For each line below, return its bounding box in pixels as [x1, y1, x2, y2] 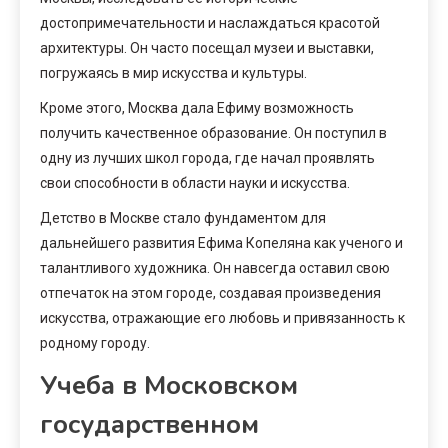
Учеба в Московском [40, 367, 298, 403]
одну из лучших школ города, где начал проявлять [40, 149, 375, 166]
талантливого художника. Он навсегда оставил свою [40, 259, 390, 276]
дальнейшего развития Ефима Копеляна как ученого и [40, 234, 403, 251]
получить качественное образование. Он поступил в [40, 124, 387, 141]
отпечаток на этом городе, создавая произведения [40, 284, 381, 301]
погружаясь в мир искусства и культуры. [40, 64, 307, 81]
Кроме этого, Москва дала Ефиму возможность [40, 99, 354, 116]
